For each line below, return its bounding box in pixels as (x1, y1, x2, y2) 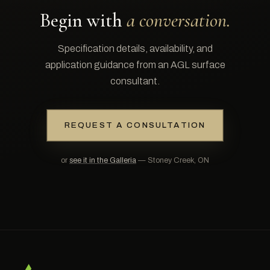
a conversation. (127, 8, 230, 32)
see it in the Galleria (69, 155, 136, 165)
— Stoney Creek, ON (136, 155, 209, 165)
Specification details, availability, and (57, 43, 213, 54)
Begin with (40, 8, 127, 32)
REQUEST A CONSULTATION (64, 121, 206, 130)
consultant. (110, 75, 160, 86)
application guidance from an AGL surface (45, 59, 225, 70)
